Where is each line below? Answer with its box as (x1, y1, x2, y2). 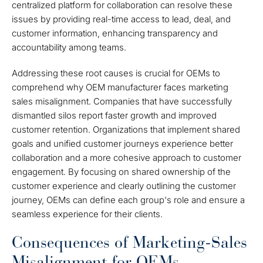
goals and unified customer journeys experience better (12, 138, 233, 149)
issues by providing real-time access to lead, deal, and (12, 14, 231, 25)
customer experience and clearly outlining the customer (12, 180, 236, 191)
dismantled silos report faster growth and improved (12, 110, 217, 121)
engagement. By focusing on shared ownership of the (12, 166, 231, 177)
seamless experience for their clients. (12, 208, 163, 220)
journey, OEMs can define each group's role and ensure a (12, 194, 245, 205)
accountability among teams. (12, 42, 126, 53)
